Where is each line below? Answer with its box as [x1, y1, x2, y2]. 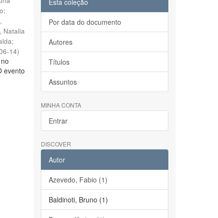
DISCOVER [40, 140, 71, 148]
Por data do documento [48, 17, 121, 27]
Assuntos [48, 77, 77, 87]
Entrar [48, 116, 68, 126]
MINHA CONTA [40, 101, 81, 109]
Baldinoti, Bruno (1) [48, 195, 108, 204]
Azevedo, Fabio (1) [48, 175, 108, 184]
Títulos [48, 57, 70, 67]
